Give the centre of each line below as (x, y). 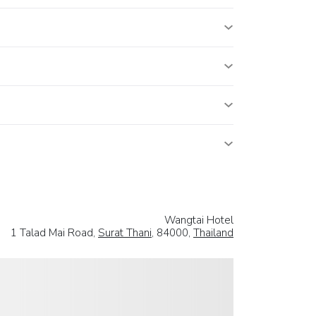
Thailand (213, 232)
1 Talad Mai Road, (54, 232)
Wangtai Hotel (199, 220)
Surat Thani (125, 232)
